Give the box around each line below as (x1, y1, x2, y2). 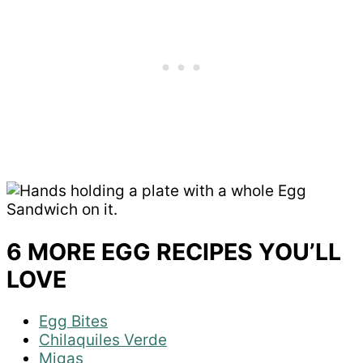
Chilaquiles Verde (39, 331, 167, 350)
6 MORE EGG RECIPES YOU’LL (6, 237, 341, 266)
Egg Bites (39, 312, 108, 331)
